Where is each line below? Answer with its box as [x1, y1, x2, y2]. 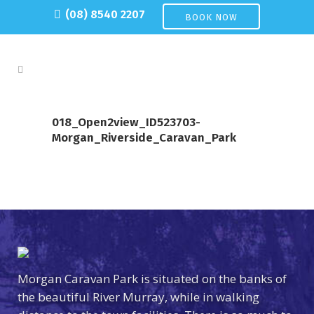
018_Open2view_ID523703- [52, 115, 200, 130]
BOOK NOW [185, 12, 238, 22]
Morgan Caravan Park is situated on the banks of [18, 271, 287, 287]
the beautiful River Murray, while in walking [18, 289, 259, 305]
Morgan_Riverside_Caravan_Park [52, 130, 236, 145]
